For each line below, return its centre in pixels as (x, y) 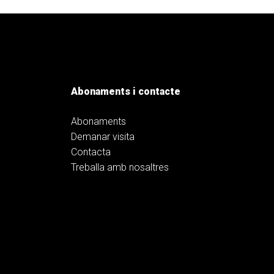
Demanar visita (103, 137)
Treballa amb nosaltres (120, 168)
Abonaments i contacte (126, 92)
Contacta (91, 152)
